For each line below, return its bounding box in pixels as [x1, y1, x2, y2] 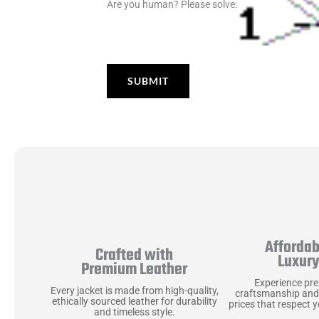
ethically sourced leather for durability [51, 296, 217, 308]
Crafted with [95, 243, 174, 269]
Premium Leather [81, 257, 188, 283]
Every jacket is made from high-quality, [50, 285, 219, 297]
